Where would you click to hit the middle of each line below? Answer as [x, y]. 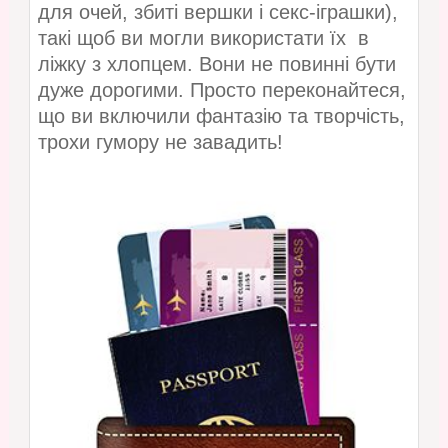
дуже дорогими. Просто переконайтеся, [221, 90]
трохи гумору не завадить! [160, 142]
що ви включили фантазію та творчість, [221, 116]
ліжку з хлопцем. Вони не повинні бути [216, 64]
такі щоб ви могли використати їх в [203, 38]
